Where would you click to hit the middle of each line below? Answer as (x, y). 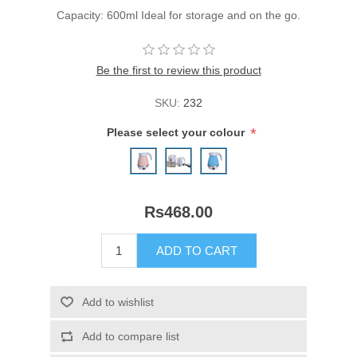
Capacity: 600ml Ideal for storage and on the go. (178, 16)
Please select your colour (177, 133)
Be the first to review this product (178, 71)
